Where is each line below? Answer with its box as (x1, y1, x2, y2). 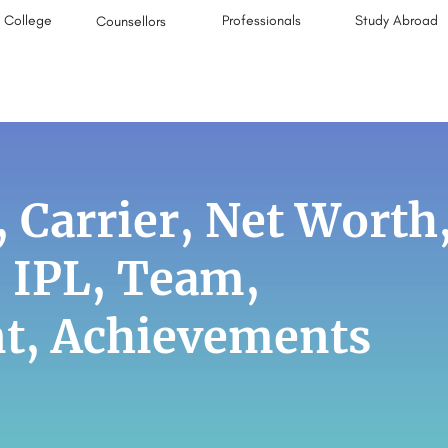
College (4, 12, 53, 29)
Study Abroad (355, 12, 439, 29)
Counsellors (96, 13, 167, 30)
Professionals (222, 12, 302, 29)
